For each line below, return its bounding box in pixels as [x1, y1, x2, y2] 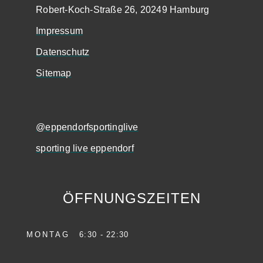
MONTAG [26, 230, 79, 239]
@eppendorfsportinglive [36, 122, 139, 132]
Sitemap [36, 68, 72, 78]
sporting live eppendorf [36, 143, 134, 153]
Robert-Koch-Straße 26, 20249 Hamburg [36, 4, 210, 15]
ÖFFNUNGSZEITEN [62, 190, 201, 206]
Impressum [36, 25, 83, 36]
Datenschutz [36, 46, 90, 57]
